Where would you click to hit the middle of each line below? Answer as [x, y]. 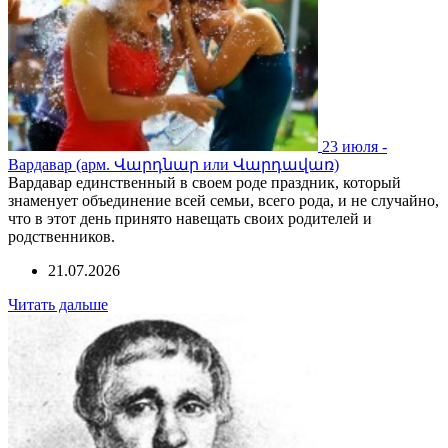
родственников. [61, 237]
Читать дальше [58, 305]
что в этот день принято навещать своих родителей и [190, 219]
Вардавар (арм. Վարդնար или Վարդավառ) [173, 165]
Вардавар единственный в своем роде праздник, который [204, 183]
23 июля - [354, 146]
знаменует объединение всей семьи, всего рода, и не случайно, [223, 201]
